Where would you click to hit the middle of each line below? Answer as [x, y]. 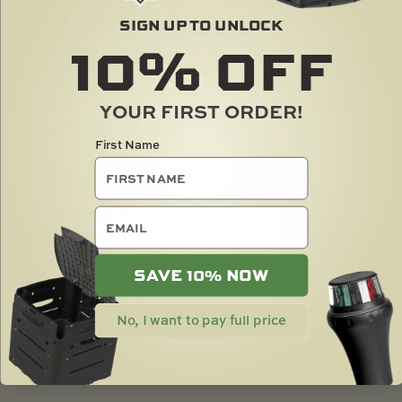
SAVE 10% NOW [201, 275]
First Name [127, 144]
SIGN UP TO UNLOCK [201, 25]
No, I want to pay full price [201, 320]
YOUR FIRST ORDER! [201, 111]
